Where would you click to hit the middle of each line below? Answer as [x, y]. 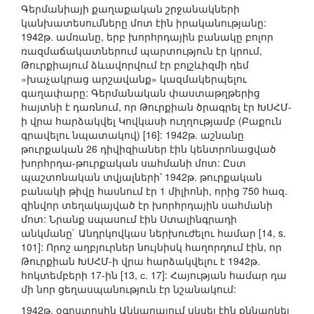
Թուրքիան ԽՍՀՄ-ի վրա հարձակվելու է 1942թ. [141, 261]
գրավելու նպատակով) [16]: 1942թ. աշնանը [132, 135]
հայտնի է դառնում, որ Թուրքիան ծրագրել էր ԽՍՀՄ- [156, 107]
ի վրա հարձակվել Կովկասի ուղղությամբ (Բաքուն [151, 121]
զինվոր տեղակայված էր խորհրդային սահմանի [147, 205]
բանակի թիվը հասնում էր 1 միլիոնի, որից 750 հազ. [154, 191]
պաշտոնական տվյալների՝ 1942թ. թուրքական [142, 177]
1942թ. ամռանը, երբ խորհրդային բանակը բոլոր [147, 37]
